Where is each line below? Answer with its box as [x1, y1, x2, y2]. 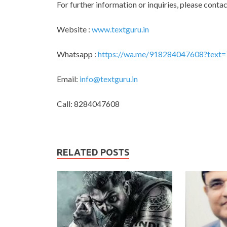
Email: [57, 74, 80, 84]
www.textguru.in [92, 24, 149, 34]
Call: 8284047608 [57, 99, 120, 108]
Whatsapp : [57, 49, 98, 59]
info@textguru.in [80, 74, 138, 84]
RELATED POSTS [57, 147, 129, 157]
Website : [57, 24, 92, 34]
